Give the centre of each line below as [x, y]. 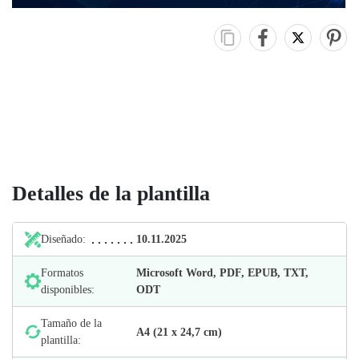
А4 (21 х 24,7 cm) [179, 332]
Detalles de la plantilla [111, 194]
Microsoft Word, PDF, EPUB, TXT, [223, 273]
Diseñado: [63, 240]
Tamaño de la [71, 324]
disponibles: [68, 290]
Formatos [62, 273]
